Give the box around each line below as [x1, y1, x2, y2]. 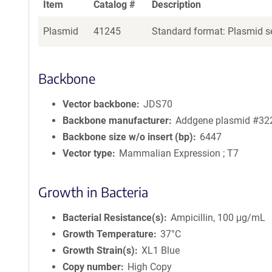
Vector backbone [63, 98, 137, 110]
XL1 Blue [141, 245, 180, 256]
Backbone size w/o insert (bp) [63, 131, 193, 143]
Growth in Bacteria [38, 183, 148, 200]
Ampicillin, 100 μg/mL [171, 212, 266, 223]
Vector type [63, 148, 112, 159]
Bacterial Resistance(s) [63, 212, 164, 223]
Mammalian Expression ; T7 [119, 148, 239, 159]
